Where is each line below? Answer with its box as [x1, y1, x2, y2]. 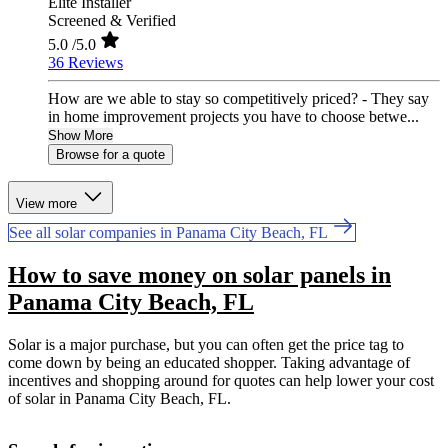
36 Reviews [48, 54, 123, 72]
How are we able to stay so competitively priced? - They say [48, 90, 429, 108]
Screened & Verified [48, 12, 176, 30]
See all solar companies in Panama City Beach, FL [9, 224, 331, 242]
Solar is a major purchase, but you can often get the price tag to [8, 336, 404, 354]
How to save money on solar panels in [8, 262, 391, 289]
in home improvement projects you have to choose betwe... [48, 108, 419, 126]
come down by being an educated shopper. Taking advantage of [8, 354, 410, 372]
